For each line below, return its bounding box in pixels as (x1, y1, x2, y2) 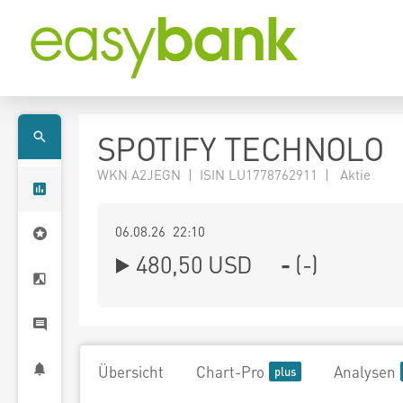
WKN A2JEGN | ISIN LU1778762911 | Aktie (97, 166, 371, 184)
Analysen (334, 362, 396, 381)
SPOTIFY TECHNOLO (97, 128, 384, 169)
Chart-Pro (196, 362, 264, 381)
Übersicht (98, 362, 164, 381)
